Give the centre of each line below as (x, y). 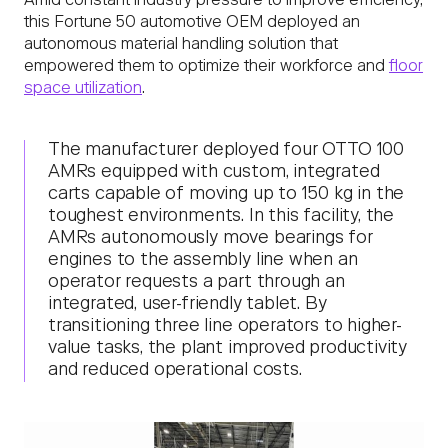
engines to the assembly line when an (203, 261)
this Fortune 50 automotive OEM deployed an (192, 23)
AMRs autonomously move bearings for (210, 239)
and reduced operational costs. (175, 371)
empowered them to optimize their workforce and (206, 67)
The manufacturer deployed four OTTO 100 (226, 151)
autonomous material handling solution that (181, 45)
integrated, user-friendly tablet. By (187, 305)
